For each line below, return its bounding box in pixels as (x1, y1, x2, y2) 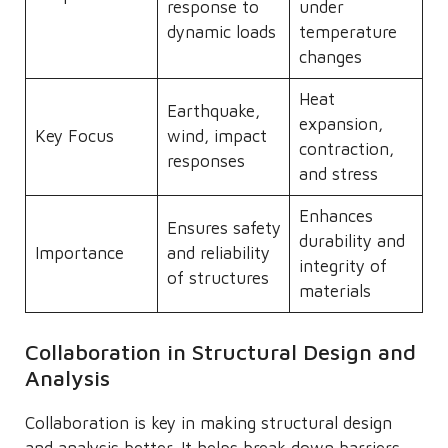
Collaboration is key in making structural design (25, 412, 392, 433)
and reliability (166, 243, 270, 263)
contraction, (298, 139, 394, 159)
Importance (34, 243, 124, 263)
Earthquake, (166, 101, 260, 121)
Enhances (298, 206, 373, 226)
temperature (298, 22, 397, 42)
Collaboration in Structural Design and (25, 338, 416, 365)
